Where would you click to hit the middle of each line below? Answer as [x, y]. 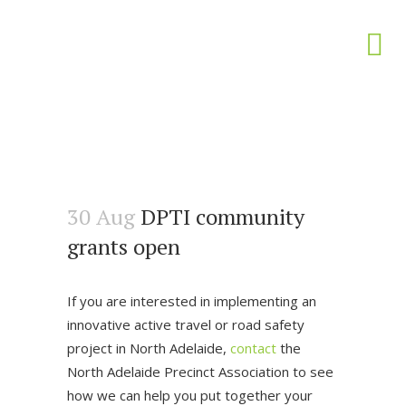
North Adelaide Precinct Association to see [200, 372]
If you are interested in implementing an [192, 301]
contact [253, 348]
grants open [124, 246]
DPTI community [220, 217]
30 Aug [101, 217]
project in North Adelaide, [149, 348]
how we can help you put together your [190, 395]
